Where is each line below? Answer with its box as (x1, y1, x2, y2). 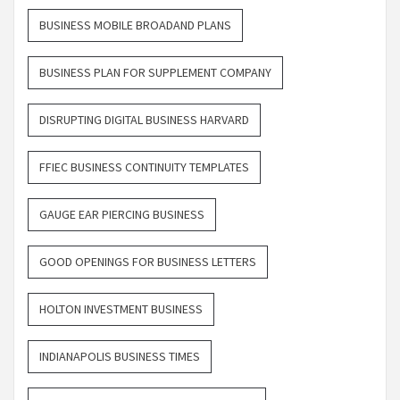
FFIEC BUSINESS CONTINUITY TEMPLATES (39, 159, 249, 176)
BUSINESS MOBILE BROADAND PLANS (39, 17, 231, 34)
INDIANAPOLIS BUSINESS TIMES (39, 348, 200, 365)
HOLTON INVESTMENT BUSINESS (39, 301, 203, 318)
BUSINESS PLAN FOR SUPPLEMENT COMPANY (39, 64, 271, 81)
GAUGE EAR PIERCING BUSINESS (39, 206, 204, 223)
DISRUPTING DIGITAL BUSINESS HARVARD (39, 112, 249, 129)
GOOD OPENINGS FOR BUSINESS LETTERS (39, 254, 256, 271)
